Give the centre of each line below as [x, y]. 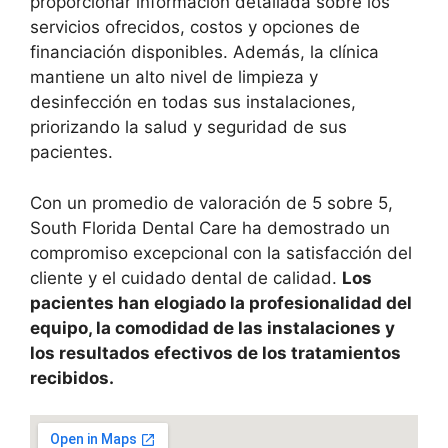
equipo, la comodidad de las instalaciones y [212, 327]
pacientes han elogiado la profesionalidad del [221, 302]
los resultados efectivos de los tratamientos [215, 352]
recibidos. [72, 377]
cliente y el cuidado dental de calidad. [186, 277]
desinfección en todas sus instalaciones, [193, 102]
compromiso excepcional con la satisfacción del [221, 252]
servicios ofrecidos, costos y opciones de [195, 27]
